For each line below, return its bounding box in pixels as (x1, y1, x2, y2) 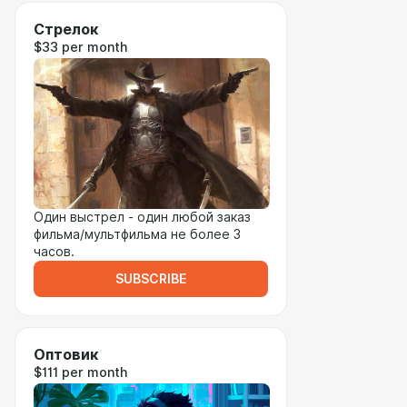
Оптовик (34, 346, 98, 363)
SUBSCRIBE (115, 272, 186, 286)
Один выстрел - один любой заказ (34, 210, 251, 224)
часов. (34, 244, 74, 259)
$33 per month (34, 40, 127, 55)
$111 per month (34, 365, 127, 380)
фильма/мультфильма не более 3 (34, 227, 241, 242)
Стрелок (34, 21, 98, 38)
